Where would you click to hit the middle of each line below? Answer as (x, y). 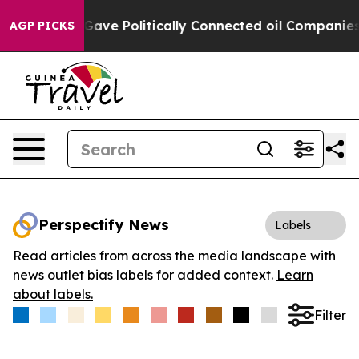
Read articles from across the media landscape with (174, 256)
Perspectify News (104, 225)
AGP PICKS (42, 26)
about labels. (53, 294)
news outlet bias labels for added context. (145, 275)
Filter (330, 315)
